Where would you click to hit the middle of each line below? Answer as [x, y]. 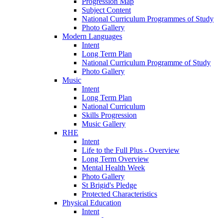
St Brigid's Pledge [109, 185]
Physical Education [92, 203]
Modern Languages [92, 36]
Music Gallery [104, 124]
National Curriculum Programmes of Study [148, 19]
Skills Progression [109, 115]
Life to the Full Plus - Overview [131, 150]
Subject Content [106, 10]
